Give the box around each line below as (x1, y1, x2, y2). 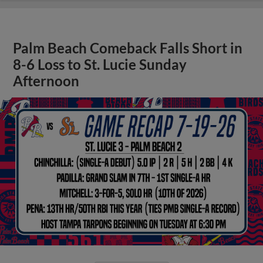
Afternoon (13, 72, 80, 89)
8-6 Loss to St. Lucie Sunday (13, 56, 187, 73)
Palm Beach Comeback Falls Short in (13, 39, 243, 56)
